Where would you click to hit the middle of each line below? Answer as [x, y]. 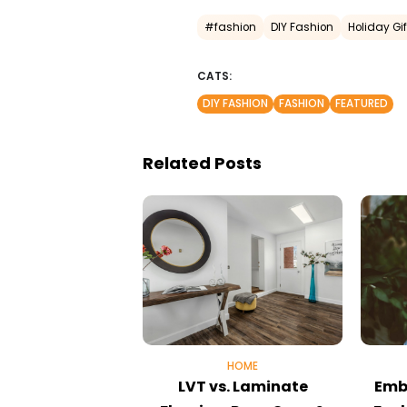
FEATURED [362, 103]
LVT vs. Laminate [243, 386]
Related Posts [202, 163]
